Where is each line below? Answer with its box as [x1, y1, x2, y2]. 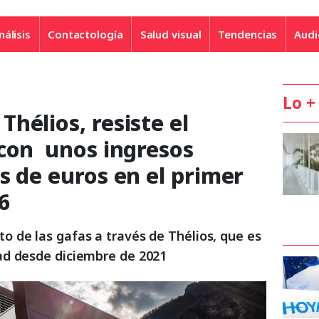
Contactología [47, 26, 123, 41]
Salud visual [140, 26, 202, 41]
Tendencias [218, 26, 278, 41]
